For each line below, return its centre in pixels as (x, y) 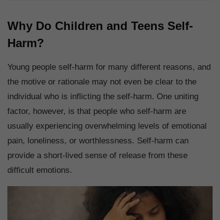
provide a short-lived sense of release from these (97, 156)
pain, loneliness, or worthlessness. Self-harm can (98, 141)
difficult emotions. (41, 170)
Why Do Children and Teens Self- (100, 26)
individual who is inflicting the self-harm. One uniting (103, 97)
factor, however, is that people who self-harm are (97, 111)
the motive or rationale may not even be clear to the (102, 82)
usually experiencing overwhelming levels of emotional (107, 126)
